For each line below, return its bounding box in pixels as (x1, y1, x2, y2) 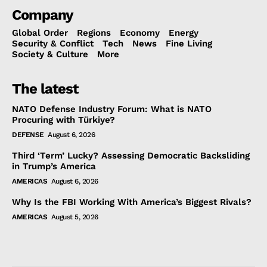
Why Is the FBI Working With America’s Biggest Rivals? (12, 197, 252, 208)
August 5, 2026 (51, 213, 98, 222)
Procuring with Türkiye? (12, 114, 115, 126)
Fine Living (166, 38, 212, 49)
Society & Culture (12, 49, 88, 60)
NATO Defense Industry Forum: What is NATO (12, 104, 212, 115)
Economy (120, 27, 160, 39)
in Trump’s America (12, 161, 96, 172)
